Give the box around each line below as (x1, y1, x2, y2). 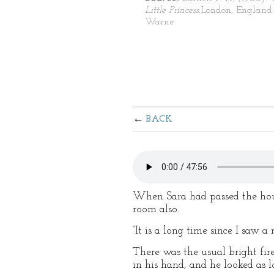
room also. (133, 204, 179, 215)
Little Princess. (145, 6, 201, 15)
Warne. (145, 17, 175, 27)
